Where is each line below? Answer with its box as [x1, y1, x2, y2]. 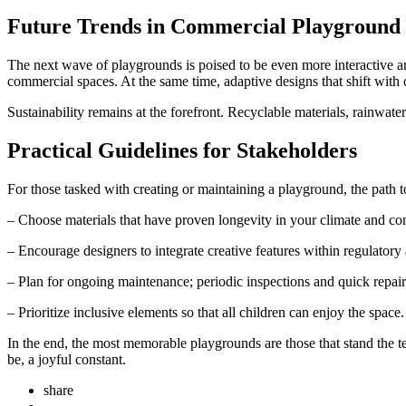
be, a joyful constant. [7, 351, 126, 367]
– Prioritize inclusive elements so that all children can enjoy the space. [7, 304, 404, 320]
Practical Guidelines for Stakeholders [7, 138, 357, 162]
